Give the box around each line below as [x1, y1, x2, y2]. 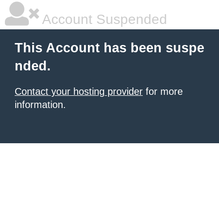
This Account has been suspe [15, 41, 204, 55]
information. [15, 99, 66, 110]
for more [143, 86, 183, 97]
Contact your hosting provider [15, 86, 143, 97]
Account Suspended [39, 12, 167, 27]
